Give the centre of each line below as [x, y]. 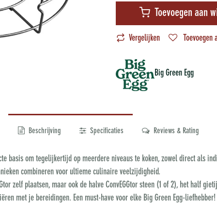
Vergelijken [144, 39]
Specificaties [106, 132]
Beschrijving [44, 132]
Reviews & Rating [176, 132]
